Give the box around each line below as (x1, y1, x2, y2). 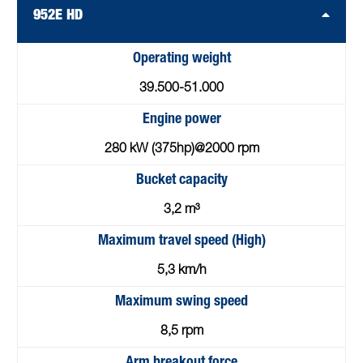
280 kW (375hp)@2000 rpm (104, 143, 259, 156)
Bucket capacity (135, 173, 228, 188)
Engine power (142, 112, 221, 127)
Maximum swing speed (115, 294, 248, 310)
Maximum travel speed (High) (97, 233, 266, 249)
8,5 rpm (160, 325, 203, 339)
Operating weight (132, 51, 231, 66)
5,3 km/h (156, 264, 207, 278)
